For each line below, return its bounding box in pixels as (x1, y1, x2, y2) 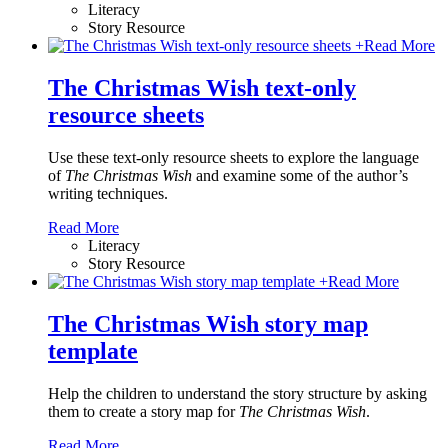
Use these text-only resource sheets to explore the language (48, 149, 419, 167)
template (48, 338, 138, 365)
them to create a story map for (48, 403, 239, 421)
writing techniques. (48, 185, 172, 203)
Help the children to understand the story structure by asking (48, 385, 427, 403)
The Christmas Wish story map (48, 311, 368, 338)
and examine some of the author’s (192, 167, 408, 185)
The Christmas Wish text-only (48, 75, 356, 102)
